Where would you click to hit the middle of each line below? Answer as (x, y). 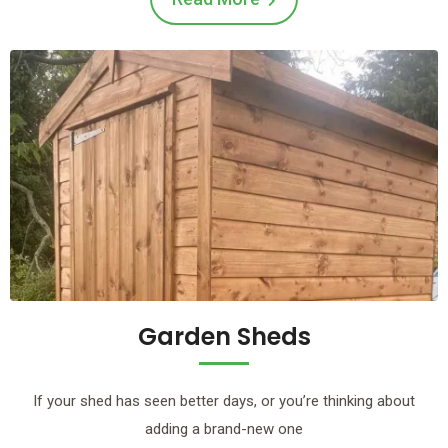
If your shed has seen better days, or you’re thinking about (224, 401)
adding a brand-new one (224, 429)
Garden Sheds (224, 337)
